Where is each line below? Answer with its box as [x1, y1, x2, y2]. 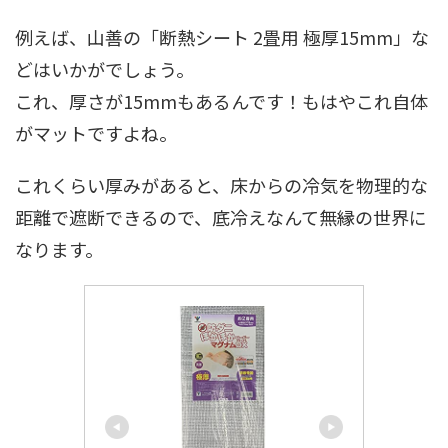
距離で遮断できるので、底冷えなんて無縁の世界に [15, 203, 427, 230]
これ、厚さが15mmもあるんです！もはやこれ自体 [15, 87, 428, 114]
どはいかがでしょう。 [15, 55, 194, 82]
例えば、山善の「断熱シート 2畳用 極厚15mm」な [15, 23, 429, 50]
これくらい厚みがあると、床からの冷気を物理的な [15, 171, 428, 198]
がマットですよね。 [15, 119, 177, 146]
